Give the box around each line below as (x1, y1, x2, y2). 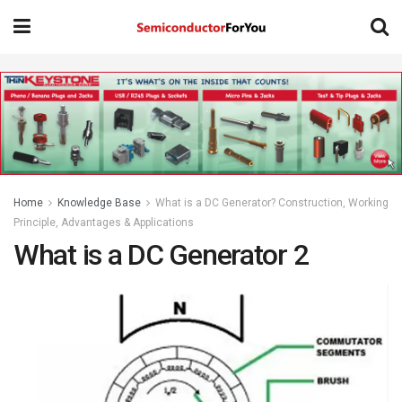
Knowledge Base (57, 197, 141, 210)
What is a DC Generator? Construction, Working (155, 197, 389, 210)
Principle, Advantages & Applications (13, 216, 194, 230)
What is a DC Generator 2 (13, 238, 309, 273)
